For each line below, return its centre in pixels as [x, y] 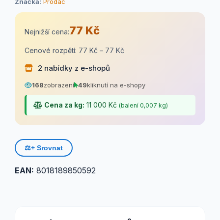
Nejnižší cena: [47, 32]
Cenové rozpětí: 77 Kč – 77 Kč [74, 50]
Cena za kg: [64, 105]
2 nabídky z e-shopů [73, 68]
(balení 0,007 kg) [143, 105]
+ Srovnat [47, 148]
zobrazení [59, 85]
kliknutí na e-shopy [116, 85]
